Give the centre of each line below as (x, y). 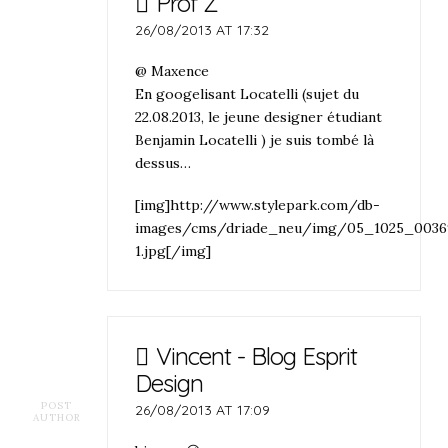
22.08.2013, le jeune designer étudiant (259, 117)
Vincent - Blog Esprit (256, 355)
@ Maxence (172, 71)
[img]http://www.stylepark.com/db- (258, 204)
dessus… (163, 163)
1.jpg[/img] (173, 250)
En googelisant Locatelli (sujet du (247, 94)
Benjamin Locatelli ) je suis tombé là (255, 140)
